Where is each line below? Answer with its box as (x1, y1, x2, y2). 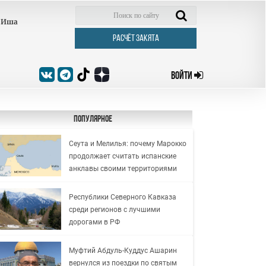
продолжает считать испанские (68, 151, 176, 160)
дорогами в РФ (68, 217, 120, 226)
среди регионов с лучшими (68, 205, 160, 214)
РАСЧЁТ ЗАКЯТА (112, 33, 159, 43)
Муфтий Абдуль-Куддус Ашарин (68, 246, 177, 255)
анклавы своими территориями (68, 164, 177, 173)
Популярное (73, 115, 112, 124)
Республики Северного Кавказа (68, 192, 176, 201)
